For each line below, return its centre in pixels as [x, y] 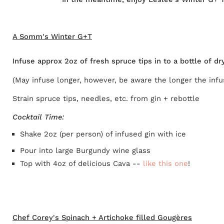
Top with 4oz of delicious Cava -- [81, 163]
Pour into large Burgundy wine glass [85, 151]
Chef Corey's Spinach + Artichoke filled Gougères [102, 217]
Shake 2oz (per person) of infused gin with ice [103, 134]
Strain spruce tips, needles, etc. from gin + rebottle [106, 98]
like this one [165, 163]
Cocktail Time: [38, 117]
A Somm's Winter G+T [52, 36]
